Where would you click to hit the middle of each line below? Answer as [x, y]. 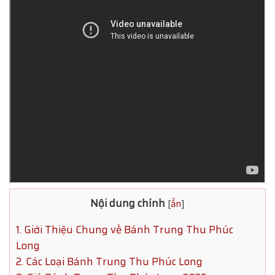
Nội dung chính [128, 203]
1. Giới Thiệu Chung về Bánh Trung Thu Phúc [125, 229]
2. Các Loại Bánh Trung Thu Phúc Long [109, 261]
